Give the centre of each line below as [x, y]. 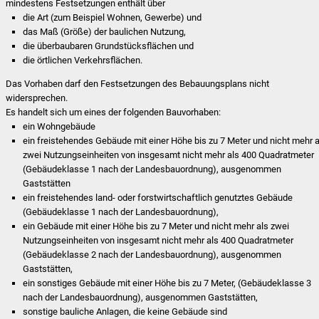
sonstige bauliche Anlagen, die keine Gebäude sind [125, 312]
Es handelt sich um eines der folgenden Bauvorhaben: [114, 113]
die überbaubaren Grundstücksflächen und [109, 46]
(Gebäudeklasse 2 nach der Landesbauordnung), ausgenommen [152, 255]
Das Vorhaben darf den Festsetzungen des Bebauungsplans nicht [138, 84]
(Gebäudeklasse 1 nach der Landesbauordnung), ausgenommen [152, 169]
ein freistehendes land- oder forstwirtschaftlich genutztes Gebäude [158, 198]
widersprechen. [37, 98]
